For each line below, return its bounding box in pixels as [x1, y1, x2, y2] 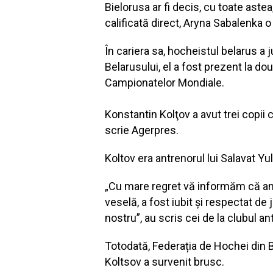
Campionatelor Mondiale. [105, 76, 224, 89]
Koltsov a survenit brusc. [105, 255, 227, 268]
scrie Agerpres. [105, 124, 179, 136]
